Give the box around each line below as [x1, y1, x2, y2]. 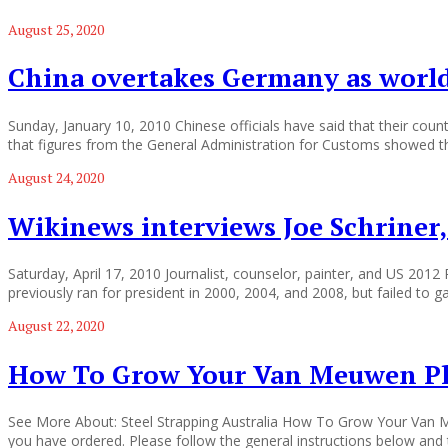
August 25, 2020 [8, 19, 104, 39]
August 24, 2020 [8, 167, 104, 187]
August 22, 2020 [8, 316, 104, 336]
